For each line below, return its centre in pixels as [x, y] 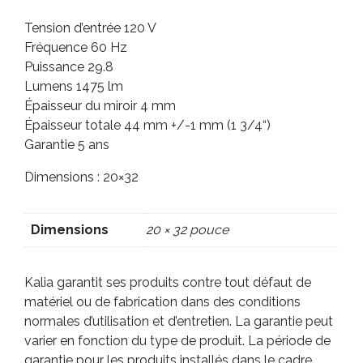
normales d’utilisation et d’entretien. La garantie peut [179, 321]
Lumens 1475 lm [74, 86]
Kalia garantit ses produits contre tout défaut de [168, 282]
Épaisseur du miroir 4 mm [100, 105]
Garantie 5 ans [67, 144]
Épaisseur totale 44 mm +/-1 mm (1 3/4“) [147, 125]
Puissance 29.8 [69, 66]
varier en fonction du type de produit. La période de [177, 340]
